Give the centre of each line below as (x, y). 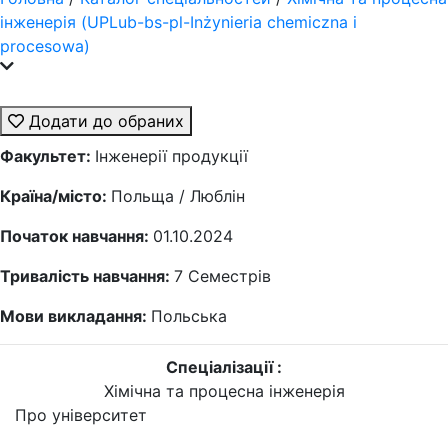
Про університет (81, 415)
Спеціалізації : (224, 367)
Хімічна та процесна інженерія (224, 391)
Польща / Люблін (178, 196)
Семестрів (229, 276)
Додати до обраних (104, 121)
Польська (189, 316)
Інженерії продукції (171, 156)
